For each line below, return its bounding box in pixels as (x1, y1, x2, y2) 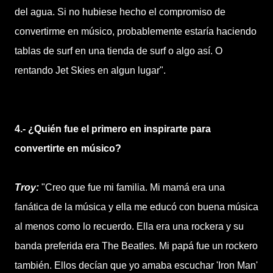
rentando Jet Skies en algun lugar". (15, 65, 166, 76)
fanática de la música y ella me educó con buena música (15, 202, 258, 212)
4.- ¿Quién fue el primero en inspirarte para (15, 124, 211, 134)
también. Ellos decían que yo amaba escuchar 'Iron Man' (15, 260, 258, 271)
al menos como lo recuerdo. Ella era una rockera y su (15, 221, 244, 232)
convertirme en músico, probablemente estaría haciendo (15, 26, 257, 37)
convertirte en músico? (15, 143, 121, 154)
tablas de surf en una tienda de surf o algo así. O (15, 46, 222, 56)
